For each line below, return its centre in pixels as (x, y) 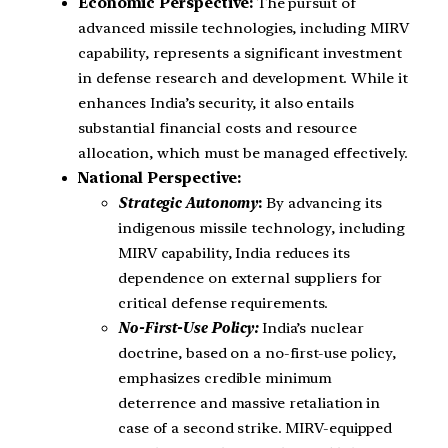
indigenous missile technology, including (261, 227)
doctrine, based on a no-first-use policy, (257, 352)
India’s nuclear (311, 327)
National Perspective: (159, 177)
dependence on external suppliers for (250, 277)
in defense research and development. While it (243, 77)
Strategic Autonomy (188, 202)
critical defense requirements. (223, 302)
